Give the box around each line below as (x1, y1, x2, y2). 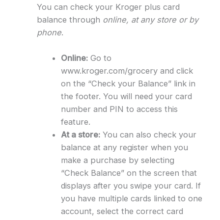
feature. (60, 117, 90, 127)
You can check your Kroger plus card (36, 1, 180, 12)
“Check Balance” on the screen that (60, 168, 197, 178)
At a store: (60, 130, 100, 140)
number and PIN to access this (60, 104, 178, 114)
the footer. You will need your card (60, 91, 192, 102)
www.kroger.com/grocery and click (60, 66, 193, 76)
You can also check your (100, 130, 196, 140)
